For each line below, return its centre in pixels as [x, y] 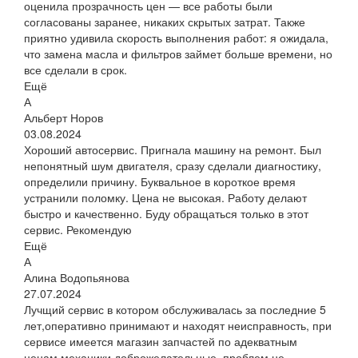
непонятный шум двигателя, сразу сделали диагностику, [173, 166]
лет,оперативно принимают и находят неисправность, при [178, 326]
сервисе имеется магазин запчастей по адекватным [161, 342]
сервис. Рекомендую [78, 230]
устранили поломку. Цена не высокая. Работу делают [165, 198]
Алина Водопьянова [77, 278]
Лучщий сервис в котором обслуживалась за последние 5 [175, 310]
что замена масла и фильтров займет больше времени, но [178, 54]
